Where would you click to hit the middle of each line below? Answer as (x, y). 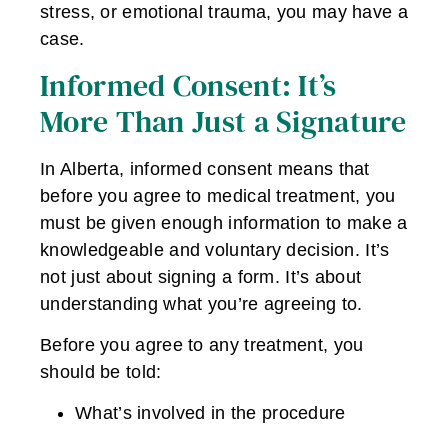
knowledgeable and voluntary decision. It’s (215, 249)
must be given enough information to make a (224, 222)
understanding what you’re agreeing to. (201, 303)
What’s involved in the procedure (210, 413)
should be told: (101, 371)
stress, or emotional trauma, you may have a (224, 12)
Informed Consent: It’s (188, 85)
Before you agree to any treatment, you (202, 344)
